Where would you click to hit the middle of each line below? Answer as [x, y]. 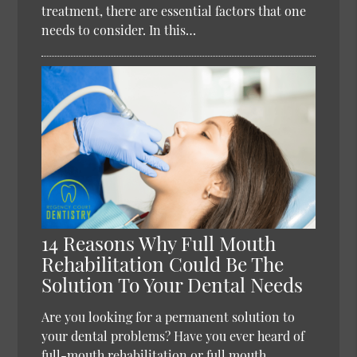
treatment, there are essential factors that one [174, 11]
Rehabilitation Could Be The [163, 264]
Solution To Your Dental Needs [173, 284]
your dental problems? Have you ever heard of [173, 336]
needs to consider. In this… [119, 30]
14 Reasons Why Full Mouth [159, 243]
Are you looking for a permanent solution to [169, 317]
